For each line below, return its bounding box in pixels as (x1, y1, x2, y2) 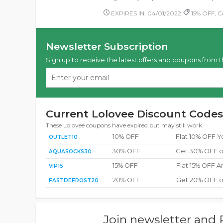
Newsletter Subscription (46, 40, 168, 52)
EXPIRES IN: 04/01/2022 (110, 9, 182, 17)
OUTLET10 (49, 134, 78, 140)
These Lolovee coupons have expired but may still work (46, 121, 202, 129)
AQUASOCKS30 (49, 148, 92, 155)
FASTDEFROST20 (49, 177, 99, 184)
